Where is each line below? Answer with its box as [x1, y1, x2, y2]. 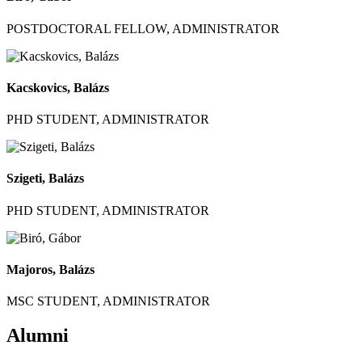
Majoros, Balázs [6, 263, 95, 277]
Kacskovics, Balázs [6, 80, 109, 95]
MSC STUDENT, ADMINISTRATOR [6, 294, 210, 309]
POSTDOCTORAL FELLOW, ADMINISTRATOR [6, 21, 280, 36]
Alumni [6, 325, 69, 347]
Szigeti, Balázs [6, 171, 84, 186]
